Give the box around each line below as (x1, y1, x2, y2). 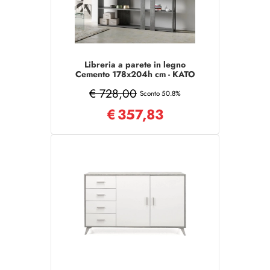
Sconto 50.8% (140, 89, 181, 98)
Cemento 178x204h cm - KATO (75, 68, 195, 80)
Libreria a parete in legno (84, 58, 186, 71)
